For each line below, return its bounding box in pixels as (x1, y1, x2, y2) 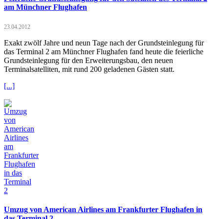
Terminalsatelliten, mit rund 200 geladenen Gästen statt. (4, 65, 175, 73)
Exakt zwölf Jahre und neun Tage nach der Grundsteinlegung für (4, 38, 204, 47)
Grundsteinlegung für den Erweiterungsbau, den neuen (4, 56, 173, 65)
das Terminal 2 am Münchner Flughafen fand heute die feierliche (4, 47, 203, 56)
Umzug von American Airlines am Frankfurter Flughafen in (4, 205, 202, 214)
